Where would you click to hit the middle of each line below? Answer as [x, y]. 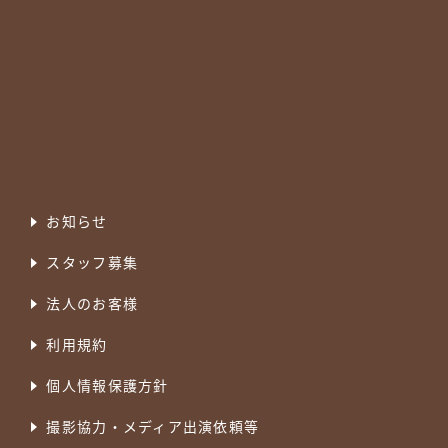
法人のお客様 [92, 303]
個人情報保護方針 [107, 385]
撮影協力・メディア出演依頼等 [153, 426]
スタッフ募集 [92, 262]
